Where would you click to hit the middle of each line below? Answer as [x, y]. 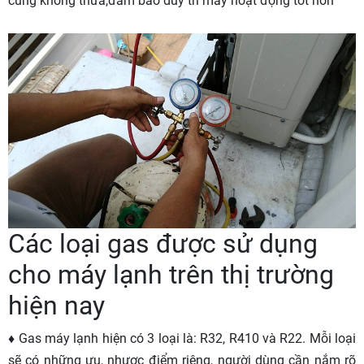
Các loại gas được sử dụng [163, 243]
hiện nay [56, 305]
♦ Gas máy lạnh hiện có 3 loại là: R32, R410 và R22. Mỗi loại [182, 338]
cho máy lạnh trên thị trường [171, 274]
